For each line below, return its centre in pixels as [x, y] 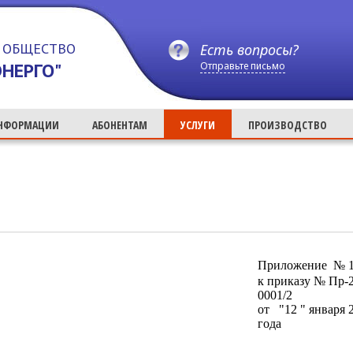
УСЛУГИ [198, 125]
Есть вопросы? [249, 50]
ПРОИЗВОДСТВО [288, 125]
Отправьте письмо [243, 66]
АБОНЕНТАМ [120, 125]
